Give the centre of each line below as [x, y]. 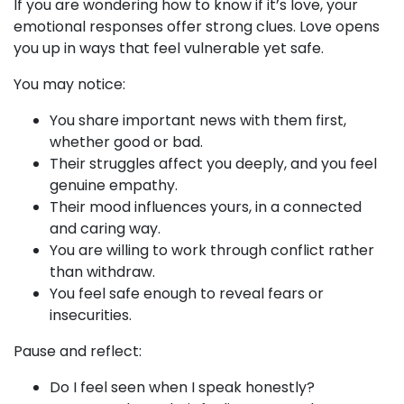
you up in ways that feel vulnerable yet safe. [169, 48]
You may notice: [69, 84]
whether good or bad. [126, 142]
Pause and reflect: [78, 351]
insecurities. [91, 315]
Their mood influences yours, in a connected [206, 207]
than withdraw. [102, 272]
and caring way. [105, 229]
